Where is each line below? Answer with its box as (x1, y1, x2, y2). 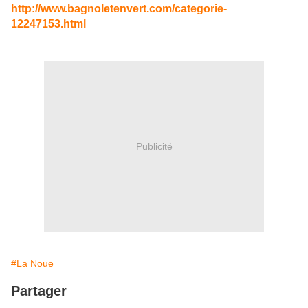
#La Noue (11, 258, 54, 269)
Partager (11, 283, 67, 299)
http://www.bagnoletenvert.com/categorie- (11, 3, 227, 15)
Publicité (135, 140, 173, 152)
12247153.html (11, 18, 86, 30)
